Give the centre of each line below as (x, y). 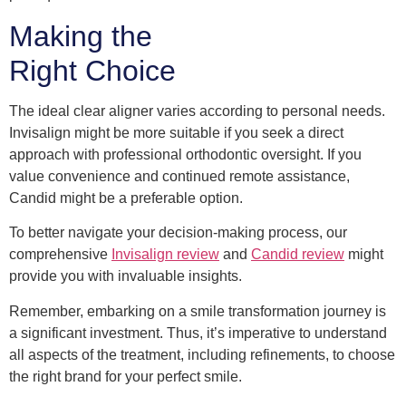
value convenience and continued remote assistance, (179, 176)
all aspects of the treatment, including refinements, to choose (202, 354)
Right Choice (92, 70)
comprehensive (60, 255)
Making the (81, 36)
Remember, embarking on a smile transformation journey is (198, 311)
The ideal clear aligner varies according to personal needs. (197, 111)
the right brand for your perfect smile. (126, 376)
